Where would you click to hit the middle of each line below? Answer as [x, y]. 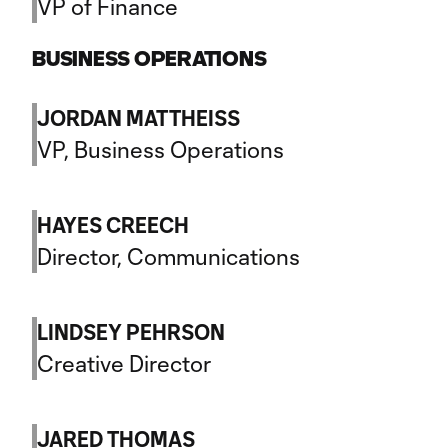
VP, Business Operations [160, 149]
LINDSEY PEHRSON [131, 332]
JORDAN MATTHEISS [138, 118]
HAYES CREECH [113, 225]
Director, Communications [168, 256]
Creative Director [124, 363]
